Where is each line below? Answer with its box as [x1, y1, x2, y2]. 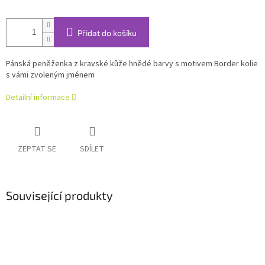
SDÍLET [80, 143, 104, 156]
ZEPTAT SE [18, 143, 56, 156]
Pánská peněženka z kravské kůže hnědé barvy [6, 58, 175, 70]
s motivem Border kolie [175, 58, 258, 70]
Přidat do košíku [77, 28, 137, 38]
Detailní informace [6, 92, 70, 104]
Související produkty [6, 188, 113, 203]
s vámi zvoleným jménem [6, 69, 95, 82]
